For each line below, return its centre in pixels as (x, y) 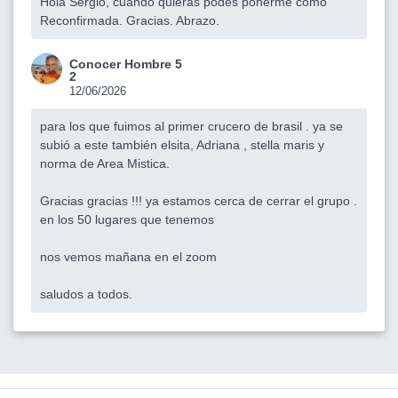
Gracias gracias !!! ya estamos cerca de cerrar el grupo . (199, 200)
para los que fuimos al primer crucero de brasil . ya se (191, 126)
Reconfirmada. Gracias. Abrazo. (130, 20)
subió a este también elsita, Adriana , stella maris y (182, 144)
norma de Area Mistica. (105, 163)
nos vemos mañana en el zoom (128, 256)
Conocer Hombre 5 (126, 64)
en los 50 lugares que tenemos (127, 219)
